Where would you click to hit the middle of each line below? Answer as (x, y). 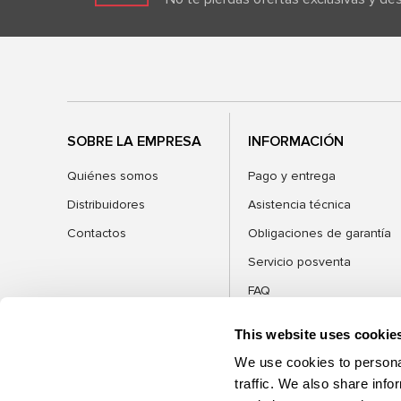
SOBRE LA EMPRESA (134, 142)
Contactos (97, 234)
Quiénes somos (113, 176)
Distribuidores (106, 205)
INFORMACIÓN (296, 142)
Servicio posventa (300, 262)
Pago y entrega (292, 176)
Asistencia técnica (300, 205)
